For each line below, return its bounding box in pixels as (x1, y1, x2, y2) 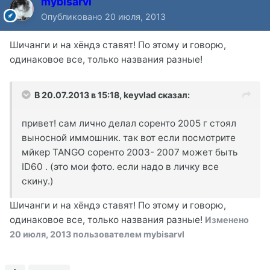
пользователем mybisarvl (71, 228, 184, 239)
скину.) (22, 175, 54, 187)
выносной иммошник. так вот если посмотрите (22, 131, 236, 143)
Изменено (205, 214, 249, 225)
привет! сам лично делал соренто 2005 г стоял (22, 117, 236, 129)
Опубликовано (41, 11, 105, 22)
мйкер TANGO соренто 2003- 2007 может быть (22, 146, 238, 158)
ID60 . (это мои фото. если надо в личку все (22, 160, 219, 172)
